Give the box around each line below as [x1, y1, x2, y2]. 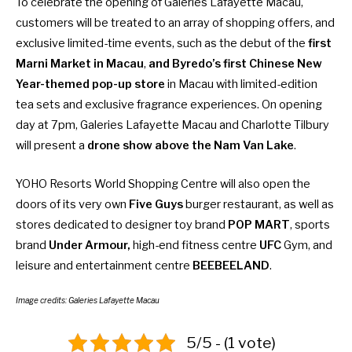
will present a [16, 138, 87, 153]
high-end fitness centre [130, 237, 259, 252]
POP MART [228, 217, 290, 232]
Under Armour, [49, 237, 130, 252]
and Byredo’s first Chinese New [148, 57, 322, 71]
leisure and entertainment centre [16, 258, 192, 273]
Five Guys [129, 196, 183, 211]
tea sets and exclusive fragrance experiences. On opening [16, 97, 322, 112]
